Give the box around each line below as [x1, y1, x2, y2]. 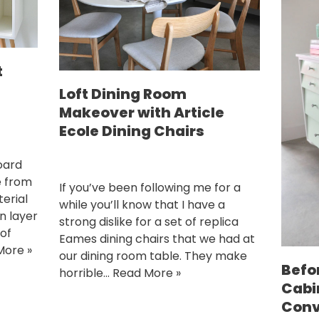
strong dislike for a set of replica [58, 213, 239, 230]
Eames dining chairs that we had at [58, 230, 255, 247]
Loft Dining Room [58, 83, 187, 104]
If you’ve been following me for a [58, 179, 241, 196]
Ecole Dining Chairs [58, 120, 204, 141]
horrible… [58, 264, 113, 281]
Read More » [112, 264, 181, 281]
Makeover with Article [58, 102, 224, 122]
